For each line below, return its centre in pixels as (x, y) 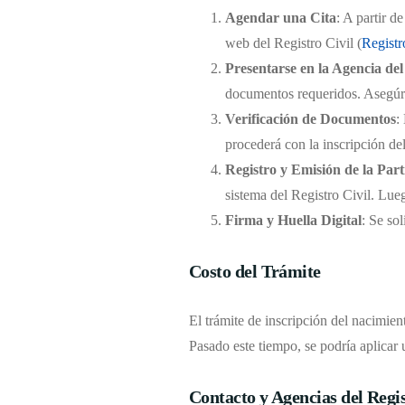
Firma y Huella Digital (293, 220)
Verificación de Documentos (310, 118)
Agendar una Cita (280, 17)
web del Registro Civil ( (293, 42)
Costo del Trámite (254, 271)
